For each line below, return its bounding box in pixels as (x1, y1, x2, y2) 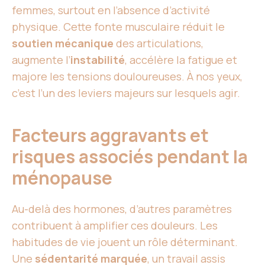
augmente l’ (12, 53, 70, 67)
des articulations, (114, 36, 203, 50)
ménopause (12, 166, 116, 190)
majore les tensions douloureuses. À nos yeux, (12, 69, 243, 83)
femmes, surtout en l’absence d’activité (12, 3, 210, 17)
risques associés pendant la (12, 144, 248, 169)
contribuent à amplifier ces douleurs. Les (12, 218, 218, 232)
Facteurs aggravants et (12, 123, 209, 147)
